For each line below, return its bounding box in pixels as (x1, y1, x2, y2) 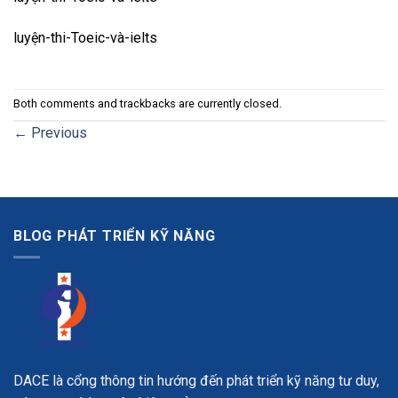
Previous (28, 123, 87, 141)
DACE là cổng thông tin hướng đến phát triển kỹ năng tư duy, (13, 371, 379, 389)
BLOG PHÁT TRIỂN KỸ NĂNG (13, 227, 216, 244)
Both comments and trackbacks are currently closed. (13, 97, 282, 111)
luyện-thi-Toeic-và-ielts (13, 29, 157, 47)
